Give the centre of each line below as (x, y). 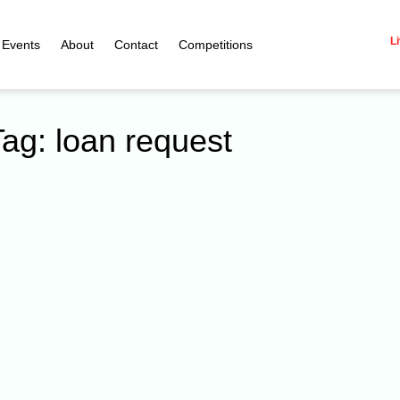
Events (21, 45)
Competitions (216, 45)
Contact (137, 45)
